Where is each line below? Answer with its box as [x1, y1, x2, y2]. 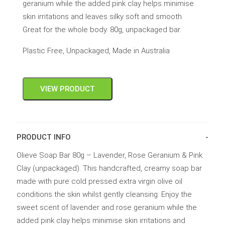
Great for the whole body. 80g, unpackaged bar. [22, 25, 181, 34]
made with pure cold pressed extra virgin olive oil [16, 176, 182, 186]
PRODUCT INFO [16, 132, 71, 142]
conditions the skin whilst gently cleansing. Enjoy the [16, 189, 192, 199]
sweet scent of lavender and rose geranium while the [16, 202, 197, 212]
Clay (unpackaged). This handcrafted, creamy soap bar [16, 163, 202, 173]
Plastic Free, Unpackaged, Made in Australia [22, 46, 170, 55]
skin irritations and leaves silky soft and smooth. [22, 12, 183, 21]
